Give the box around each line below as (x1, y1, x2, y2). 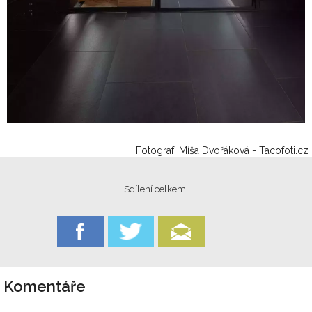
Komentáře (3, 276, 86, 295)
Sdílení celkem (124, 183, 188, 194)
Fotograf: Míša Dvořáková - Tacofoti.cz (136, 144, 309, 156)
